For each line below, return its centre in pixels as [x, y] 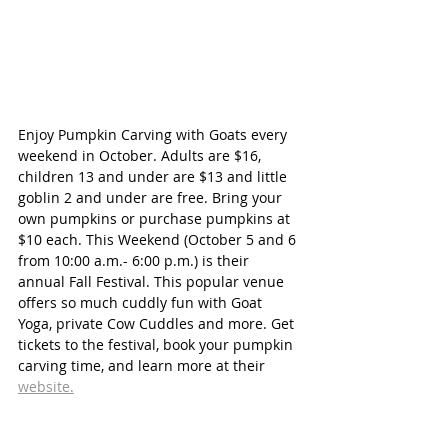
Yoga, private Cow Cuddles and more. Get [158, 323]
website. [46, 386]
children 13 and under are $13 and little [154, 176]
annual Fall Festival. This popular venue [153, 281]
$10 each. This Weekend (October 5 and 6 [159, 239]
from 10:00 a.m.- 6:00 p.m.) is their [135, 260]
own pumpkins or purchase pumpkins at [156, 218]
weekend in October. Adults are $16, [141, 155]
